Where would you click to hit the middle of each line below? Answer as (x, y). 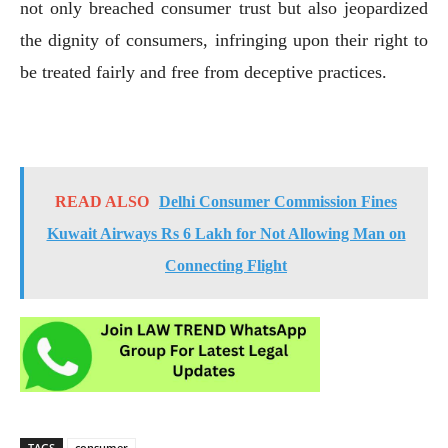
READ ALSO (102, 201)
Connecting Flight (226, 265)
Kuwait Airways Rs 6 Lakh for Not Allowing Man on (226, 233)
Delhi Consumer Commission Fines (278, 201)
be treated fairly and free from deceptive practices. (203, 71)
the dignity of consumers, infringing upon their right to (224, 39)
